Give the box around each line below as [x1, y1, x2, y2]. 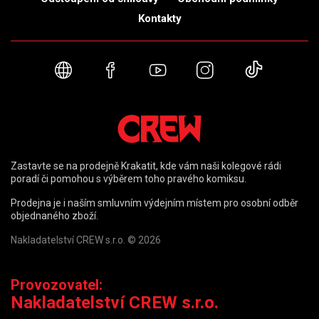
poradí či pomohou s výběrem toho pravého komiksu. [11, 173, 246, 184]
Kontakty [137, 12, 182, 26]
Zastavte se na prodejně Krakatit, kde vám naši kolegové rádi [11, 160, 281, 172]
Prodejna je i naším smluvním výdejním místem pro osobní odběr [11, 197, 298, 209]
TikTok [263, 61, 315, 82]
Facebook [118, 61, 193, 82]
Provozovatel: [11, 276, 103, 293]
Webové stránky [70, 61, 194, 82]
